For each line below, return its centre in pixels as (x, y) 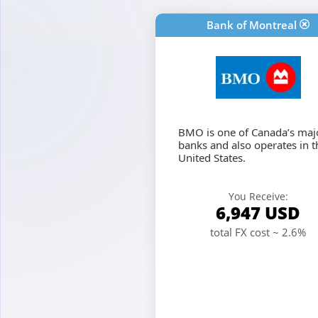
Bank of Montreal (252, 24)
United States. (212, 157)
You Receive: (258, 197)
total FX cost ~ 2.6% (258, 232)
